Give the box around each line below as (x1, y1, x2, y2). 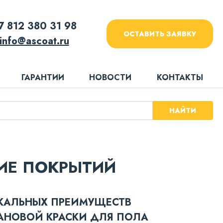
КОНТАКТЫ (157, 72, 203, 83)
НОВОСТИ (89, 72, 132, 83)
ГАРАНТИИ (21, 72, 64, 83)
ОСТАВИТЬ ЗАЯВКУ (123, 29, 196, 39)
